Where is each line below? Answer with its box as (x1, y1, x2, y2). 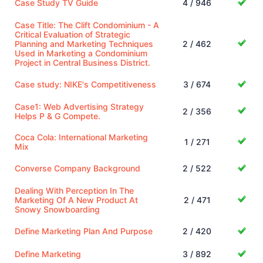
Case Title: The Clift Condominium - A (15, 19, 159, 30)
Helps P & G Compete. (15, 110, 100, 121)
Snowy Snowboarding (15, 204, 100, 214)
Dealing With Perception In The (15, 185, 134, 195)
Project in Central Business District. (15, 57, 150, 68)
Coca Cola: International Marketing (15, 131, 148, 142)
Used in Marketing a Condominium (15, 48, 147, 58)
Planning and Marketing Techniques (15, 38, 153, 49)
